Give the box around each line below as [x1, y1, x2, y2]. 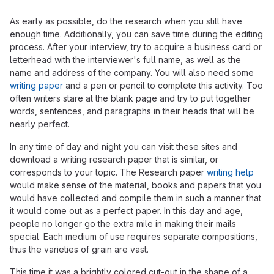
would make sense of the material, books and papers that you [10, 180, 261, 190]
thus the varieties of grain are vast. [10, 244, 149, 254]
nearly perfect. [10, 119, 70, 129]
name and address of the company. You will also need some [10, 67, 254, 78]
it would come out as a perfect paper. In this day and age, [10, 206, 243, 216]
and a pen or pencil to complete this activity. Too [63, 80, 263, 91]
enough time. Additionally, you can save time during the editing [10, 29, 263, 39]
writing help [207, 167, 254, 177]
